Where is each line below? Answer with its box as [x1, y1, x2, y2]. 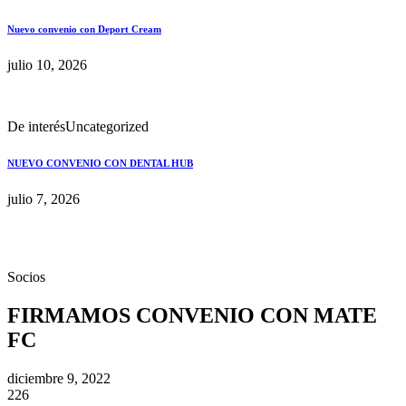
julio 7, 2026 [7, 190, 80, 207]
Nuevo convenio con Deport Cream [7, 23, 161, 34]
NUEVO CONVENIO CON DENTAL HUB [7, 157, 193, 169]
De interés [7, 118, 65, 134]
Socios [7, 268, 45, 285]
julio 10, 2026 [7, 56, 87, 72]
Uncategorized [65, 118, 149, 134]
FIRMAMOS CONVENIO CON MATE [7, 303, 377, 327]
